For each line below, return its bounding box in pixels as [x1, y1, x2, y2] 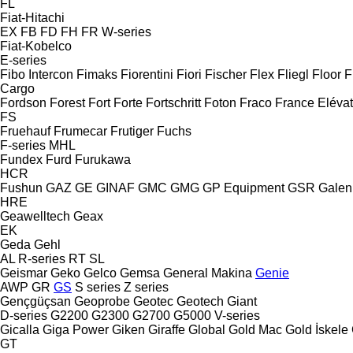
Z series [124, 280, 169, 294]
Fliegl [277, 67, 309, 81]
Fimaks [76, 67, 117, 81]
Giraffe [148, 322, 185, 336]
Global [188, 322, 225, 336]
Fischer [205, 67, 247, 81]
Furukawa [75, 152, 131, 166]
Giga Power [43, 322, 109, 336]
